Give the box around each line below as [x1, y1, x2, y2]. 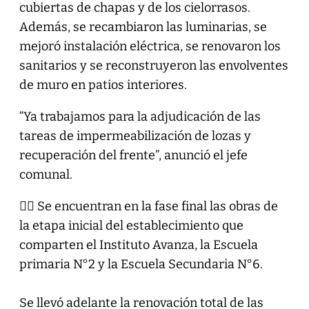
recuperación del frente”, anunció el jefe [19, 147, 248, 163]
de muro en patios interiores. [19, 77, 187, 92]
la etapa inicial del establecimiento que [19, 217, 243, 233]
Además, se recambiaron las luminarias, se [19, 19, 267, 34]
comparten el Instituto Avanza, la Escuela [19, 237, 258, 252]
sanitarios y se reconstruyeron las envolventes [19, 57, 288, 73]
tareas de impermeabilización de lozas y [19, 128, 251, 143]
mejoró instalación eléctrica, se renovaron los [19, 38, 281, 54]
